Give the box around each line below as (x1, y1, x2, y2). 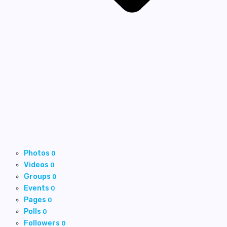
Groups (24, 172, 52, 181)
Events (24, 183, 51, 193)
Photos (24, 148, 51, 158)
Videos (24, 160, 50, 169)
